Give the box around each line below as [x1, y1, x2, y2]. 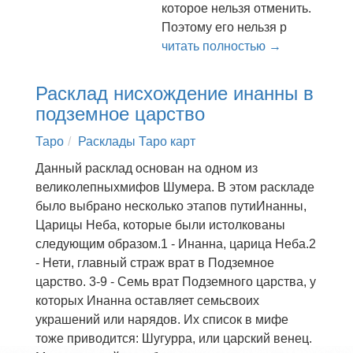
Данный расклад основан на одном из [35, 162, 258, 175]
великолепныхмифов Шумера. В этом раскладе [35, 180, 314, 194]
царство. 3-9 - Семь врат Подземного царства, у [35, 275, 316, 288]
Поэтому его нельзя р [162, 20, 293, 34]
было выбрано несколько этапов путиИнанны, [35, 199, 307, 213]
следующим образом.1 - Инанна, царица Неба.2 [35, 237, 316, 251]
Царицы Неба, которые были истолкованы [35, 218, 285, 232]
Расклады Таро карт [78, 135, 195, 148]
